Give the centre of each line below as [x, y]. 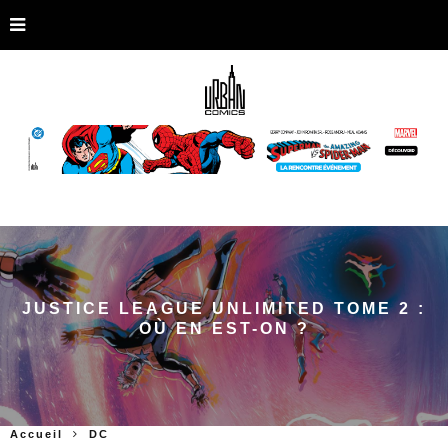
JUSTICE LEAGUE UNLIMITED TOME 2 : [224, 308]
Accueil [36, 434]
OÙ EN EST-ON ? [224, 328]
